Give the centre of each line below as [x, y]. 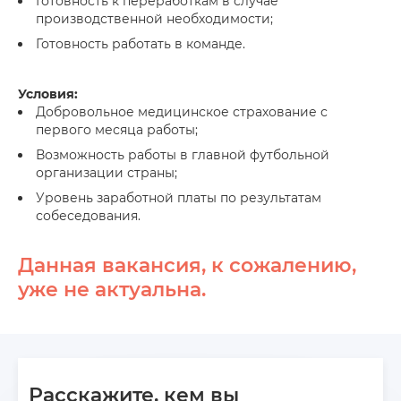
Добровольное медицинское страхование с [182, 112]
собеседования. [88, 216]
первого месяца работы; [117, 130]
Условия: [48, 94]
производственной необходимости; [154, 19]
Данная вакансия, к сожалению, [187, 265]
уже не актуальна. [112, 290]
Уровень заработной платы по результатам [179, 198]
